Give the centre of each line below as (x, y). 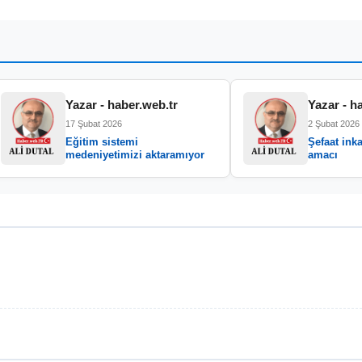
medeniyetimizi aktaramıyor (135, 155)
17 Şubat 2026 (94, 124)
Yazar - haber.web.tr (122, 105)
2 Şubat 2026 (334, 124)
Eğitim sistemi (102, 142)
